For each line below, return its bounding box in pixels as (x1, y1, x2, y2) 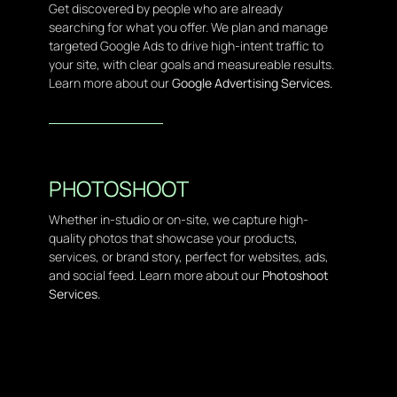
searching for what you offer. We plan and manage (48, 19, 328, 36)
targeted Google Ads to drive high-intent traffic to (48, 37, 323, 55)
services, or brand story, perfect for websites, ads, (48, 248, 329, 266)
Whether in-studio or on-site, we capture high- (48, 211, 308, 229)
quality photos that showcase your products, (48, 230, 298, 247)
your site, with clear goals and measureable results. (48, 56, 334, 74)
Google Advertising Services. (171, 74, 333, 92)
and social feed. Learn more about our (48, 267, 262, 284)
